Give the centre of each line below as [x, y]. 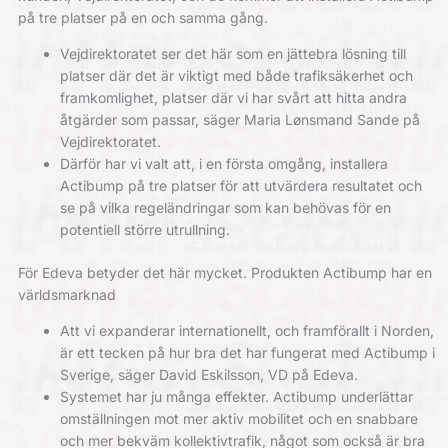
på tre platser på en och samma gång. [142, 17]
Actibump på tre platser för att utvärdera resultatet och [240, 185]
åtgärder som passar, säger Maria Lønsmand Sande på [239, 119]
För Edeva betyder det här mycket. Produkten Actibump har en [224, 272]
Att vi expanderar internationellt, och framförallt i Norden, [246, 330]
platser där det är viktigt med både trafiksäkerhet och [236, 75]
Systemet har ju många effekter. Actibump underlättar [236, 396]
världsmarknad [66, 294]
